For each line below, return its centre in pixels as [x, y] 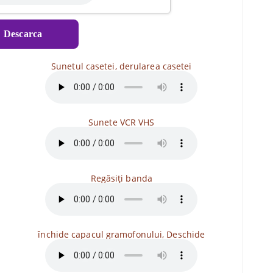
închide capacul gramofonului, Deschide [122, 234]
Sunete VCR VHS [122, 122]
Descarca [22, 34]
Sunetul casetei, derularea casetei [122, 66]
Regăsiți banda [121, 178]
